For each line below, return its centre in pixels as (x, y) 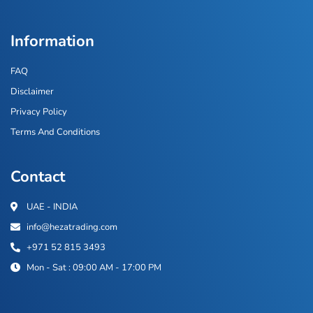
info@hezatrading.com (72, 227)
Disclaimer (32, 91)
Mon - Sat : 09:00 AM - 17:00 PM (94, 267)
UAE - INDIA (52, 206)
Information (52, 41)
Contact (38, 176)
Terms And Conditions (55, 132)
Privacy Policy (39, 111)
